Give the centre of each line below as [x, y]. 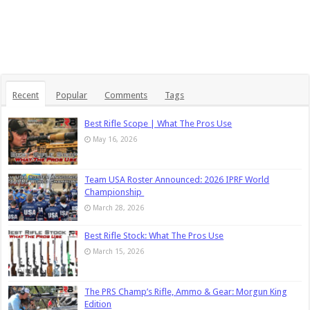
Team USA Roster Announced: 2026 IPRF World [177, 179]
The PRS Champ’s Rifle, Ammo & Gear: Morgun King [186, 292]
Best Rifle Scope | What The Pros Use [158, 123]
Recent [26, 95]
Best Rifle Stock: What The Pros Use [154, 235]
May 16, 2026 [115, 139]
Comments [126, 95]
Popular [72, 95]
